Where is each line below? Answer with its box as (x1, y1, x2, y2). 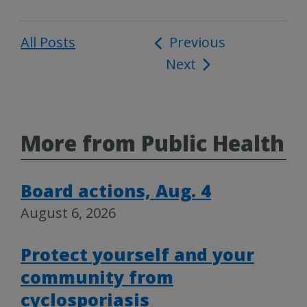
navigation (153, 56, 232, 75)
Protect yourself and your (21, 243, 254, 267)
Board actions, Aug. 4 (21, 179, 211, 203)
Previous (169, 33, 225, 51)
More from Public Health (21, 129, 284, 158)
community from (21, 265, 173, 289)
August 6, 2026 (21, 204, 116, 223)
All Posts (21, 33, 75, 51)
